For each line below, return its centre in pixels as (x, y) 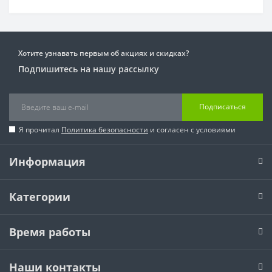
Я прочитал (40, 129)
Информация (47, 161)
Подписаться (223, 107)
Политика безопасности (105, 129)
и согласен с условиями (192, 129)
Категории (40, 196)
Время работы (50, 232)
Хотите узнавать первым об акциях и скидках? (104, 53)
